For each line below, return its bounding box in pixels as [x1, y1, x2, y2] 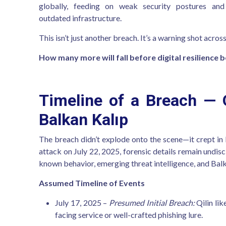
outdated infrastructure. [39, 13, 122, 23]
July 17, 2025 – [55, 198, 109, 207]
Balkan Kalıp [39, 110, 128, 129]
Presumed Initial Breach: [109, 198, 195, 207]
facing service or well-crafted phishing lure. [55, 210, 203, 219]
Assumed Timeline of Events [39, 178, 145, 188]
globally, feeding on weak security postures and [39, 1, 224, 11]
